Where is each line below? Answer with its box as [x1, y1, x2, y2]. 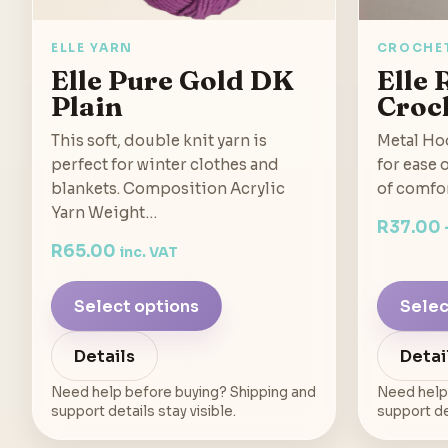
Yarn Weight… [51, 203, 157, 223]
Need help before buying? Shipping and [51, 384, 316, 402]
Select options [74, 295, 199, 317]
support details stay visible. [51, 403, 236, 421]
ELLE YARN [51, 40, 134, 56]
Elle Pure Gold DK [51, 63, 294, 98]
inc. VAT [119, 244, 178, 262]
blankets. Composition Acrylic [51, 179, 285, 199]
